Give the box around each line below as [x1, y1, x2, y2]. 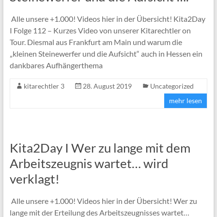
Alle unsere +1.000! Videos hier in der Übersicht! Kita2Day [9, 14, 205, 23]
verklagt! [9, 170, 60, 186]
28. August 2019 [82, 81, 132, 90]
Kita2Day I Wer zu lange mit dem [9, 139, 190, 155]
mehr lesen [169, 96, 202, 105]
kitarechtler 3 [23, 81, 64, 90]
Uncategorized [150, 81, 194, 90]
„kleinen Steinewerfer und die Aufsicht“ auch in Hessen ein [9, 48, 202, 58]
